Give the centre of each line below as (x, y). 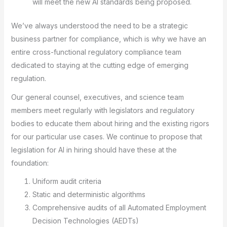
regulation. (28, 79)
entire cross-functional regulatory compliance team (96, 52)
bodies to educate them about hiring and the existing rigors (110, 123)
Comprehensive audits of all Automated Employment (119, 208)
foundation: (30, 163)
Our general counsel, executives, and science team (97, 97)
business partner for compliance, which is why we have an (108, 39)
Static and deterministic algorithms (89, 195)
